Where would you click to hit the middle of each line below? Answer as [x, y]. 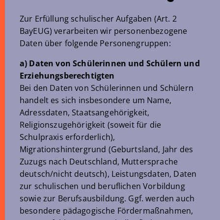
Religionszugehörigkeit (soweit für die [91, 125]
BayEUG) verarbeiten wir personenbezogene [104, 31]
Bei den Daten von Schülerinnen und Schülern [107, 88]
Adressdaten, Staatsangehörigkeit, [85, 112]
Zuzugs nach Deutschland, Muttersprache [99, 162]
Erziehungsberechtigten [67, 76]
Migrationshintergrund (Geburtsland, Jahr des [107, 149]
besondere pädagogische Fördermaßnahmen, [107, 211]
